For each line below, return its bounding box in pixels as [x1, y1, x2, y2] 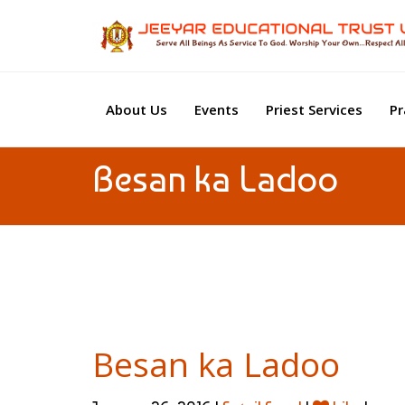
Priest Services [266, 99, 363, 118]
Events [194, 99, 239, 118]
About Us [106, 99, 167, 118]
